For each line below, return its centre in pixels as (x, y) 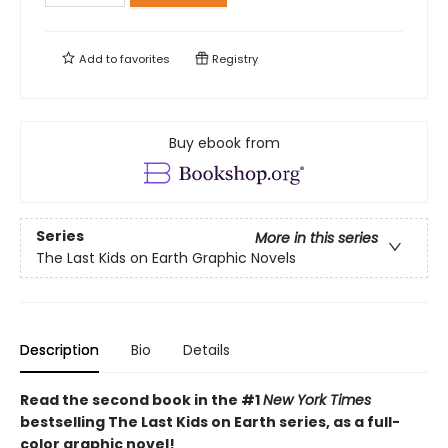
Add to (98, 59)
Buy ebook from (224, 143)
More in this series (316, 238)
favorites (145, 59)
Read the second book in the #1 (141, 400)
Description (59, 350)
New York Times (317, 400)
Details (206, 350)
